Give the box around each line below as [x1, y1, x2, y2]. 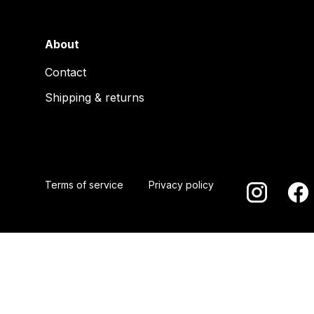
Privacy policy [149, 179, 214, 191]
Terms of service [45, 179, 123, 191]
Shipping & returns [45, 90, 144, 104]
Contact [45, 65, 86, 79]
